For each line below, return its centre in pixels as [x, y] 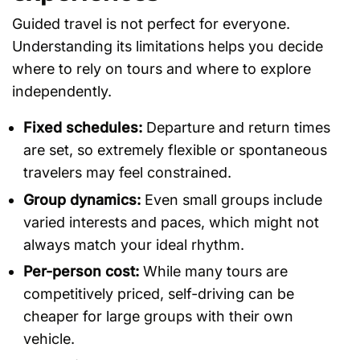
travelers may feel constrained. [127, 173]
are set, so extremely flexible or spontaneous [175, 150]
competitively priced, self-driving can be [159, 294]
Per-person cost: [81, 272]
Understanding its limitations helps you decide [168, 47]
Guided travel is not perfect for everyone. [151, 24]
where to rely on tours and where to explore [162, 69]
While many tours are [213, 272]
